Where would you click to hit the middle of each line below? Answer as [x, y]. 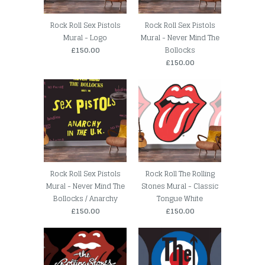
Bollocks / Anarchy [85, 199]
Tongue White [180, 199]
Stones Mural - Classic [180, 186]
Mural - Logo [85, 38]
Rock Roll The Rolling [180, 174]
